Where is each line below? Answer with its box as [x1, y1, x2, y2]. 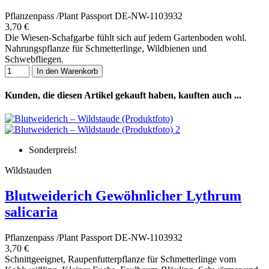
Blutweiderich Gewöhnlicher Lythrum [5, 188, 241, 204]
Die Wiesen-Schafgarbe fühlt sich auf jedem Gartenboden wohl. [5, 32, 247, 43]
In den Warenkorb [37, 66, 98, 76]
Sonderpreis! [29, 145, 77, 156]
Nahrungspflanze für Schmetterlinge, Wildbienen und [5, 43, 207, 53]
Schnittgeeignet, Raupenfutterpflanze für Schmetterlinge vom [5, 254, 236, 265]
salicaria [5, 204, 58, 220]
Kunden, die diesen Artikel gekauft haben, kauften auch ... [5, 90, 241, 101]
